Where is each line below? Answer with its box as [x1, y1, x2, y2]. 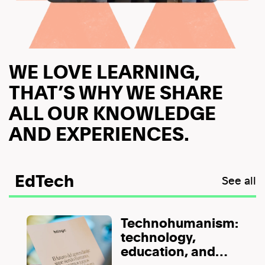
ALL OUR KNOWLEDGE [9, 99, 216, 125]
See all [222, 173, 256, 188]
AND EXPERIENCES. [9, 120, 189, 146]
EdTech [15, 169, 74, 192]
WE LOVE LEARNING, [9, 58, 200, 84]
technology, [121, 227, 196, 245]
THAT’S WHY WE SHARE [9, 79, 223, 105]
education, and [121, 241, 215, 260]
